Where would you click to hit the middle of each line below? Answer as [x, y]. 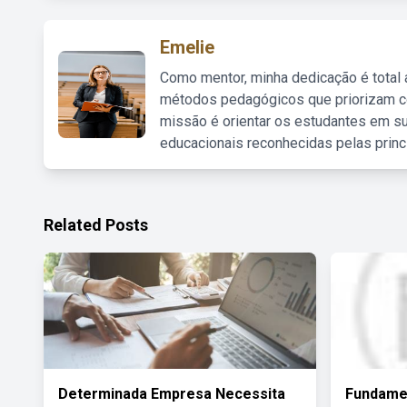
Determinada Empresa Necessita [172, 394]
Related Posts [96, 225]
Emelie [187, 47]
